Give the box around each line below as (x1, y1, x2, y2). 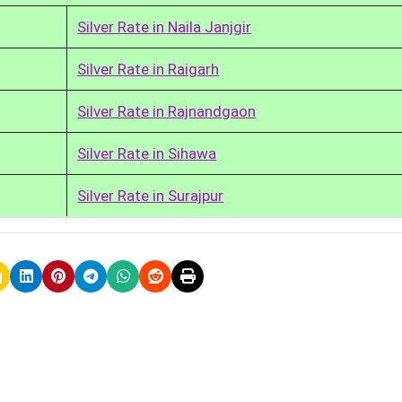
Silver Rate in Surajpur (77, 186, 224, 205)
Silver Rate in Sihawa (77, 144, 217, 162)
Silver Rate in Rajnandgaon (77, 101, 257, 120)
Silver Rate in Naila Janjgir (77, 17, 252, 36)
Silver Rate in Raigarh (77, 59, 220, 78)
